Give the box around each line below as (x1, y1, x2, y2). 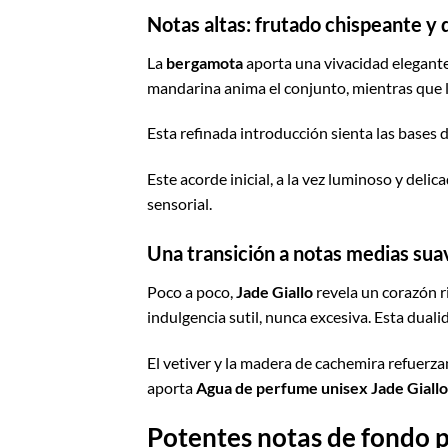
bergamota (166, 52, 243, 72)
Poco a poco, (147, 282, 236, 302)
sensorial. (147, 194, 212, 214)
